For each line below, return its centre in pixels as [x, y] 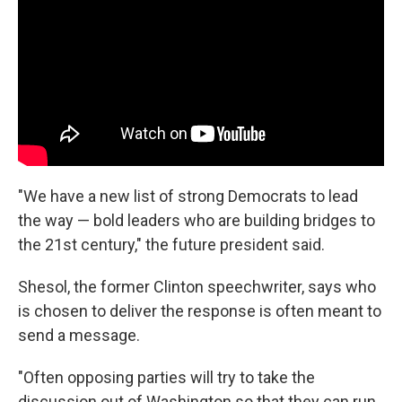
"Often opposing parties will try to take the [166, 377]
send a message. [79, 335]
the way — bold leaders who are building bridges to [197, 220]
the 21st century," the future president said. [171, 244]
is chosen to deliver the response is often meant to [200, 310]
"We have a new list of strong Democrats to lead [188, 196]
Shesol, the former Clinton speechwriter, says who [197, 286]
